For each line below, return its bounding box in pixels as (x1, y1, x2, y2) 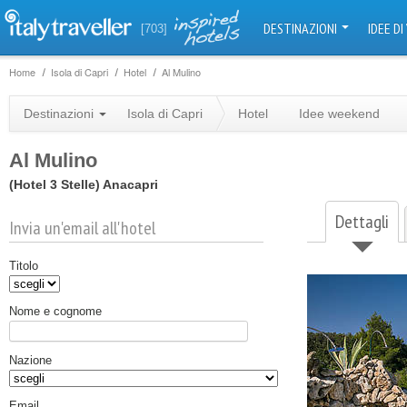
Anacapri (103, 177, 158, 192)
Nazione (9, 353, 52, 367)
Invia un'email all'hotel (9, 216, 155, 240)
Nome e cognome (9, 304, 102, 318)
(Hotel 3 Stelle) (9, 177, 100, 192)
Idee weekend (299, 106, 380, 121)
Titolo (9, 259, 38, 273)
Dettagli (335, 210, 389, 233)
